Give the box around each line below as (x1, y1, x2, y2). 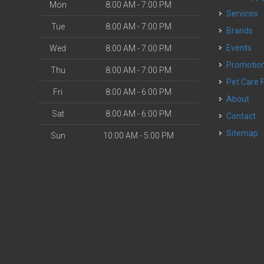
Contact (232, 111, 256, 121)
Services (232, 9, 259, 18)
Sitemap (226, 128, 259, 138)
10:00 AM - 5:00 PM (103, 131, 174, 140)
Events (231, 43, 252, 52)
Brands (232, 26, 253, 35)
